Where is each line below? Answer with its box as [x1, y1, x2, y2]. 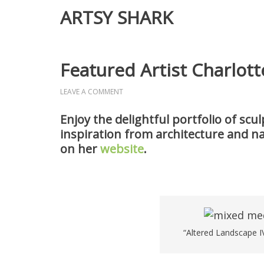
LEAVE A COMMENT [60, 87, 123, 97]
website [100, 141, 144, 157]
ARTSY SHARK [60, 5, 173, 29]
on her [60, 141, 100, 157]
